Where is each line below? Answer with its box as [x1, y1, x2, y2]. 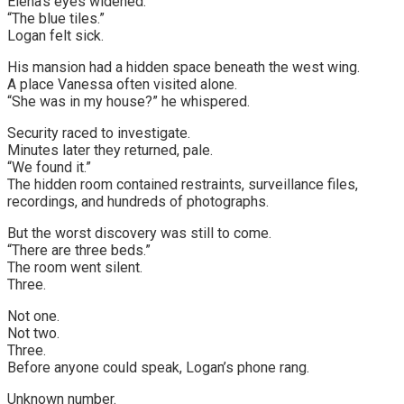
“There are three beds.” [7, 241, 151, 259]
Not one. [7, 307, 60, 325]
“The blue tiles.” [7, 9, 105, 27]
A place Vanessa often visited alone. [7, 75, 237, 93]
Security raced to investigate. [7, 124, 190, 142]
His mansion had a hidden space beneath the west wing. [7, 58, 360, 76]
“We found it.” [7, 158, 91, 176]
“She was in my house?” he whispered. [7, 92, 250, 110]
